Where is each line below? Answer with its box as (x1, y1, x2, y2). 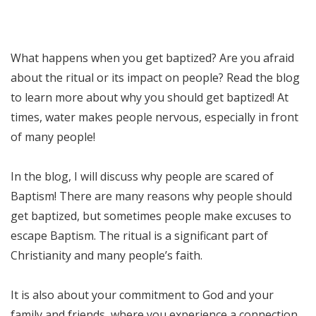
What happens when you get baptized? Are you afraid (11, 50, 294, 66)
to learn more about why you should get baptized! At (11, 90, 288, 105)
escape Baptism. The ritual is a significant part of (11, 228, 268, 243)
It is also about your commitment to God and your (11, 287, 274, 303)
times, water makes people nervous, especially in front (11, 109, 298, 125)
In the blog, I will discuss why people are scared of (11, 169, 274, 184)
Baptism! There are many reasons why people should (11, 188, 292, 204)
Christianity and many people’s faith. (11, 248, 202, 263)
